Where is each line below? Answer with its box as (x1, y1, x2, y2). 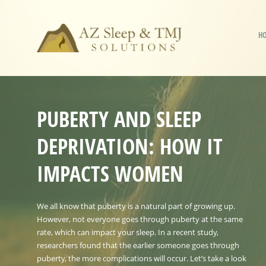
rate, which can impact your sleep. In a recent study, (37, 226, 218, 237)
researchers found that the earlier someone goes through (37, 239, 239, 251)
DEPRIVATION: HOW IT (37, 131, 223, 161)
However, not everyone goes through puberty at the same (37, 213, 243, 224)
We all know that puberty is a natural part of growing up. (37, 200, 235, 211)
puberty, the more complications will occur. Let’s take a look (37, 252, 246, 264)
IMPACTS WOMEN (37, 159, 183, 188)
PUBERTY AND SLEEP (37, 104, 201, 134)
